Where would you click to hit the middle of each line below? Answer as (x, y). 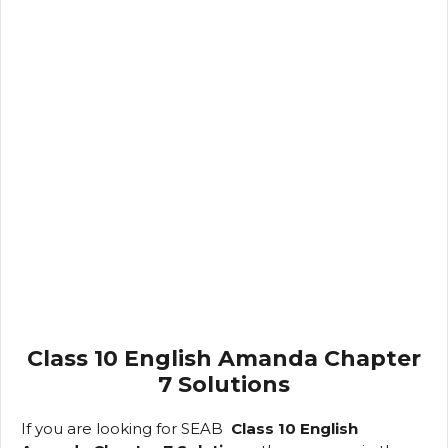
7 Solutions (224, 384)
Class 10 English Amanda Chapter (224, 358)
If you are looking (88, 428)
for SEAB (191, 428)
